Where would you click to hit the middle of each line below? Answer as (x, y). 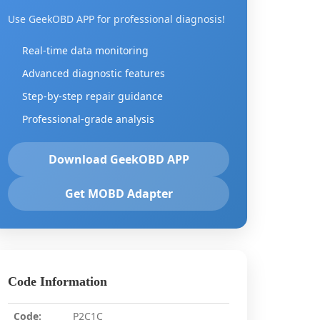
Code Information (57, 281)
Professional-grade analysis (88, 119)
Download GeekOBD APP (119, 159)
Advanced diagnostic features (94, 73)
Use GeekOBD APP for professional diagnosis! (116, 19)
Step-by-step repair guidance (92, 96)
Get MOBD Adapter (119, 194)
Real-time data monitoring (85, 50)
